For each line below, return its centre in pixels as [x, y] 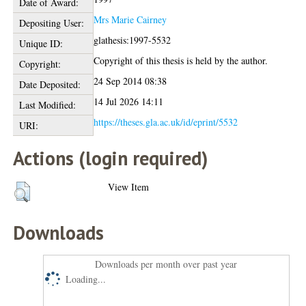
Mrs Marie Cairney [130, 19]
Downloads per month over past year [166, 264]
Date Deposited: [50, 84]
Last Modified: [47, 105]
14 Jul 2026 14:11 [129, 101]
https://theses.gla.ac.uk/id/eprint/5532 [166, 122]
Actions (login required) [111, 158]
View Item [129, 186]
